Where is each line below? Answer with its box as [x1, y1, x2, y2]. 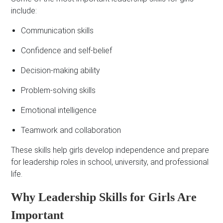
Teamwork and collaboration [21, 125, 121, 135]
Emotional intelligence [21, 106, 97, 115]
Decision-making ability [21, 66, 101, 76]
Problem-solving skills [21, 86, 96, 96]
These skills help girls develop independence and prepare [11, 145, 210, 155]
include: [11, 6, 37, 16]
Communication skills [21, 26, 94, 36]
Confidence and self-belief [21, 46, 112, 56]
